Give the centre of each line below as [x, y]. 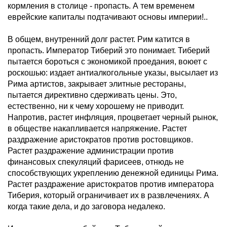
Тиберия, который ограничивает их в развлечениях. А [108, 195]
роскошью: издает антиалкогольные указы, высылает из [113, 73]
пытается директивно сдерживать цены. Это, [92, 95]
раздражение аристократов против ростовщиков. [100, 140]
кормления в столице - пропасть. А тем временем [101, 6]
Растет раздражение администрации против [91, 151]
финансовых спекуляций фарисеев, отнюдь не [96, 162]
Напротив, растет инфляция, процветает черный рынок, [113, 117]
